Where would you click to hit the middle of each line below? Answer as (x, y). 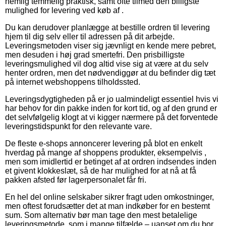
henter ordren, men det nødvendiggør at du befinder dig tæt (110, 73)
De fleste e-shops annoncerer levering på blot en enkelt (104, 144)
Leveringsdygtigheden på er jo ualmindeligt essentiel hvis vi (112, 99)
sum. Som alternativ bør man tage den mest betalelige (101, 215)
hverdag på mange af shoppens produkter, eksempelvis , (106, 153)
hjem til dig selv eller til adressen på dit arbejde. (90, 37)
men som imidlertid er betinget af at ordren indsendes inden (111, 162)
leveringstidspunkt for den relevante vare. (78, 127)
